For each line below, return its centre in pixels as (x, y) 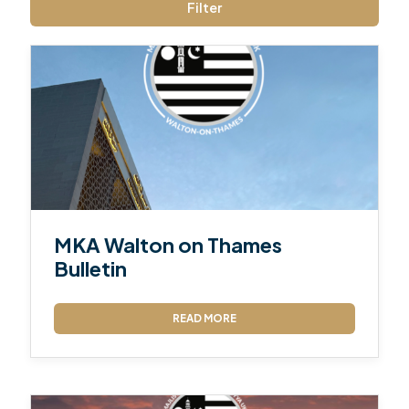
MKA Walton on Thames (168, 244)
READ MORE (204, 318)
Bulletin (91, 268)
